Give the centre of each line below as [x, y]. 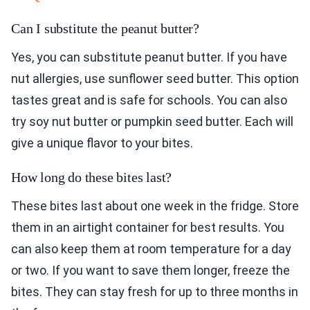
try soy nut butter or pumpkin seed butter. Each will [152, 122]
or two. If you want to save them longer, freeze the [151, 271]
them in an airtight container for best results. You [148, 228]
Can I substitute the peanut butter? [105, 29]
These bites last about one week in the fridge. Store [155, 206]
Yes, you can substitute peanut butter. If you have [149, 57]
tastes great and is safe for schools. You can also [149, 100]
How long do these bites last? [92, 177]
